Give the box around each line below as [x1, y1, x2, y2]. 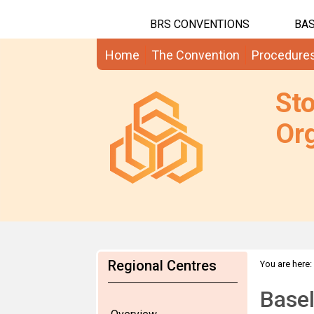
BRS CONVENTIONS [150, 18, 250, 31]
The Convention [151, 48, 240, 62]
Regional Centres [108, 257, 217, 274]
